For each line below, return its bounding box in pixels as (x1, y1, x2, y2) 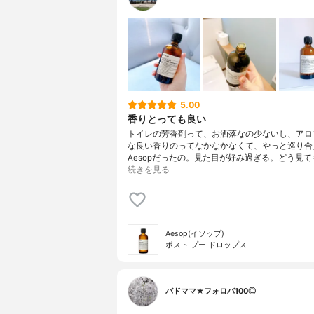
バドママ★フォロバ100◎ (165, 287, 256, 296)
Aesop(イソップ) (165, 229, 224, 239)
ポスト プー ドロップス (165, 240, 247, 250)
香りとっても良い (128, 112, 206, 125)
